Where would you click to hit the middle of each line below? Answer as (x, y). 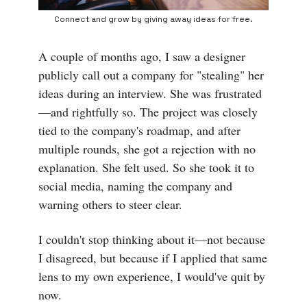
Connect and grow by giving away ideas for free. (153, 19)
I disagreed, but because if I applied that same (153, 257)
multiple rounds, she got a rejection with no (147, 148)
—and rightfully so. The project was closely (148, 111)
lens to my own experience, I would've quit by (152, 276)
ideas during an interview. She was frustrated (150, 93)
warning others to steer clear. (110, 204)
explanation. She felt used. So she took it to (146, 167)
